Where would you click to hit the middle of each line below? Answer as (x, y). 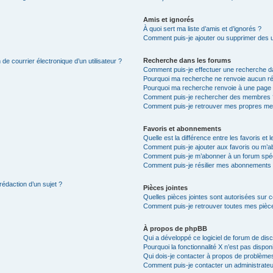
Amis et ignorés (169, 19)
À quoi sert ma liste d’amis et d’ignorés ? (203, 28)
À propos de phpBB (175, 228)
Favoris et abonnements (183, 128)
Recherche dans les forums (187, 60)
